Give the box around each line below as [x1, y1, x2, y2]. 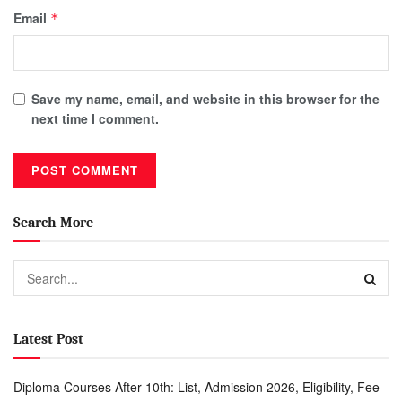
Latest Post [13, 330, 83, 347]
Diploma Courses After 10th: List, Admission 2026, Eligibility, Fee [13, 377, 380, 396]
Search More [13, 214, 93, 231]
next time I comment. [31, 109, 159, 127]
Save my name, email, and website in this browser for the [31, 89, 380, 108]
